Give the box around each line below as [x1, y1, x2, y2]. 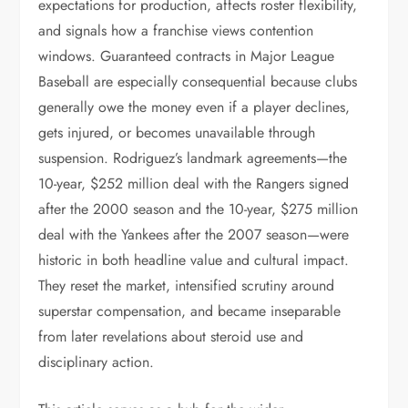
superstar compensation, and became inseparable [38, 301, 342, 321]
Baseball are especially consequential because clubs [38, 71, 358, 92]
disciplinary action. [38, 352, 155, 372]
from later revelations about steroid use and [38, 326, 304, 347]
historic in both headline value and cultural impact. [38, 250, 350, 270]
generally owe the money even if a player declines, [38, 97, 351, 117]
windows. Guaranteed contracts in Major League [38, 46, 335, 66]
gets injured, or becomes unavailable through [38, 122, 316, 143]
